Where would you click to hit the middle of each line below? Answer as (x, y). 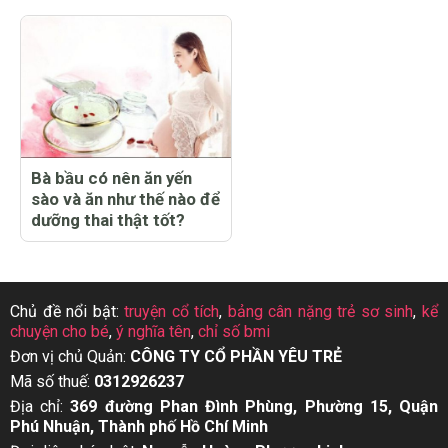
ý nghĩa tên (153, 332)
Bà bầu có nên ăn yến (111, 178)
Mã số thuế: (52, 382)
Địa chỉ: (40, 407)
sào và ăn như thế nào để (125, 199)
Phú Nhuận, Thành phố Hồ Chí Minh (139, 427)
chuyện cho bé (59, 332)
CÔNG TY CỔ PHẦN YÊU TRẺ (236, 357)
